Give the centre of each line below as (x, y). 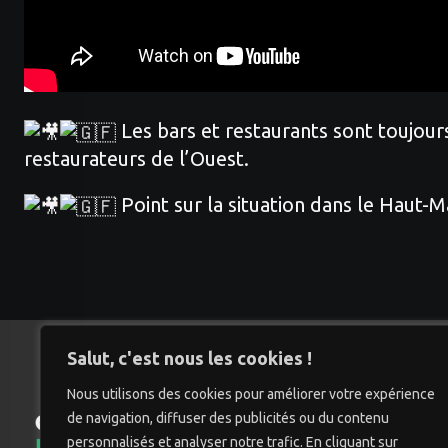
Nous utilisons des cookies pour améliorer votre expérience (251, 394)
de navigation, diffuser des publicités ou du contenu (228, 418)
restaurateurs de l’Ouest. (136, 158)
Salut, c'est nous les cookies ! (189, 358)
